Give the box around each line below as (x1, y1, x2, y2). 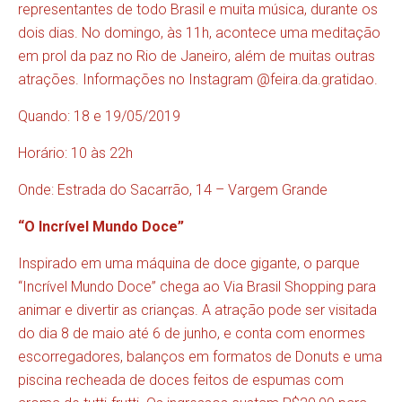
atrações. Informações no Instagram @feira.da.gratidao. (18, 71, 378, 89)
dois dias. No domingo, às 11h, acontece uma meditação (18, 24, 380, 42)
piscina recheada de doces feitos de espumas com (18, 371, 344, 389)
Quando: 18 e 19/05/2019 (18, 108, 180, 126)
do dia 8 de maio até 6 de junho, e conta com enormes (18, 325, 365, 343)
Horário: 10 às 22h (18, 144, 133, 162)
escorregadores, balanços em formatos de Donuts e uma (18, 348, 382, 366)
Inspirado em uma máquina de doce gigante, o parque (18, 255, 360, 273)
